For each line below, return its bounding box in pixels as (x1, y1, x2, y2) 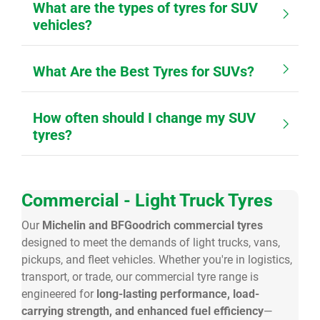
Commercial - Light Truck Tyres (21, 190, 273, 211)
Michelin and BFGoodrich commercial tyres (42, 219, 263, 232)
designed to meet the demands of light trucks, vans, (21, 236, 280, 249)
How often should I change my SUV (33, 109, 256, 126)
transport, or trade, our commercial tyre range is (21, 270, 259, 284)
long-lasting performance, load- (96, 287, 259, 301)
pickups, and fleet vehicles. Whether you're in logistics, (21, 253, 292, 266)
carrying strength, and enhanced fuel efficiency (21, 304, 264, 318)
